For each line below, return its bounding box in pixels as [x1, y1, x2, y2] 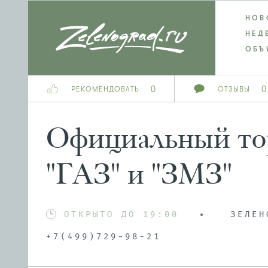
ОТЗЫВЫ [218, 84, 250, 94]
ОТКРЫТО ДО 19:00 [64, 211, 179, 219]
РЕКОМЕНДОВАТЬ [71, 84, 139, 94]
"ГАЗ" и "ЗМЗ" [46, 156, 232, 192]
